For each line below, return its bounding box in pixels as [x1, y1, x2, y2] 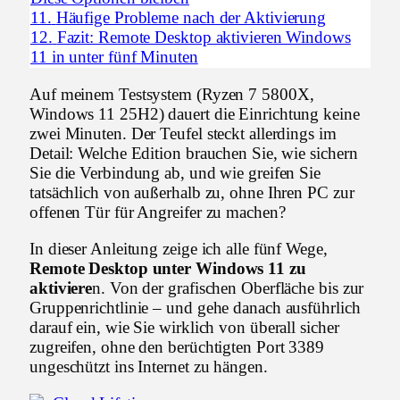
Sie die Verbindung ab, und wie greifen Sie [29, 162, 321, 182]
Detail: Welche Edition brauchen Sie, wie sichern [29, 143, 358, 162]
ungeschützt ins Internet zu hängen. [29, 356, 268, 376]
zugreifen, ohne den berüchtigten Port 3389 [29, 337, 325, 356]
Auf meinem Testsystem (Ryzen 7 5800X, [29, 84, 314, 104]
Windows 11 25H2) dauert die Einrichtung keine [29, 104, 360, 123]
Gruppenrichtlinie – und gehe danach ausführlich [29, 297, 361, 317]
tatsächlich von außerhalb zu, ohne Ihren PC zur [29, 182, 354, 202]
